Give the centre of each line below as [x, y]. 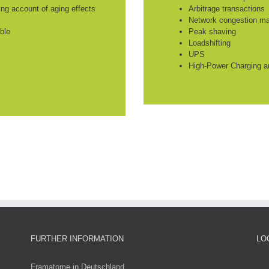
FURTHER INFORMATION [77, 239]
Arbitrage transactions [227, 9]
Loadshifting [210, 43]
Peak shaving [212, 32]
